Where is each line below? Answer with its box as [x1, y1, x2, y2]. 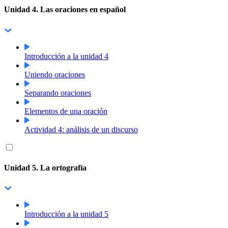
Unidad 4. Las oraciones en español [4, 5, 126, 14]
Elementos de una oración [24, 106, 107, 116]
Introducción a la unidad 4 [24, 51, 108, 61]
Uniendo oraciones [24, 70, 85, 79]
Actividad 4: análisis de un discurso [24, 125, 138, 134]
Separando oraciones [24, 88, 91, 97]
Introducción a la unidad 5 [24, 210, 108, 219]
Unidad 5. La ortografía [4, 163, 87, 172]
